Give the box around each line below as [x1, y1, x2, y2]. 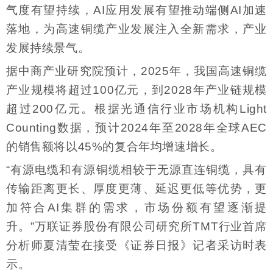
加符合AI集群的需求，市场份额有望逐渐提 [6, 201, 267, 214]
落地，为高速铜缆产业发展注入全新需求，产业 [6, 22, 267, 35]
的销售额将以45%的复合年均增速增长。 [6, 140, 222, 154]
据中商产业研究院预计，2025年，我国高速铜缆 [6, 65, 267, 78]
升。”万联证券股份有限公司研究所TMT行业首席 [6, 220, 267, 233]
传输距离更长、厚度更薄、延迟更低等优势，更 [6, 182, 267, 196]
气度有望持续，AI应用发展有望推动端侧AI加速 [6, 3, 267, 16]
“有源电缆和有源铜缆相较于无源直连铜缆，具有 [6, 163, 267, 177]
